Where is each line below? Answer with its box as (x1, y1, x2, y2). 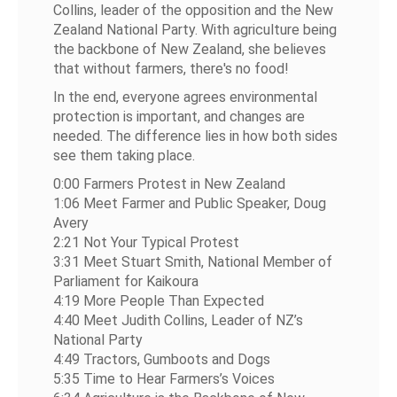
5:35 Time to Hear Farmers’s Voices (53, 370, 276, 387)
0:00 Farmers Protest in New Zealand (53, 175, 286, 192)
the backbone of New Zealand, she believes (53, 41, 327, 58)
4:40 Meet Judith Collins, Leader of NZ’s (53, 312, 304, 329)
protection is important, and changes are (53, 108, 306, 125)
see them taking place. (53, 147, 196, 164)
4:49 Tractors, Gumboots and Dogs (53, 351, 271, 368)
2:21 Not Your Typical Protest (53, 234, 240, 251)
